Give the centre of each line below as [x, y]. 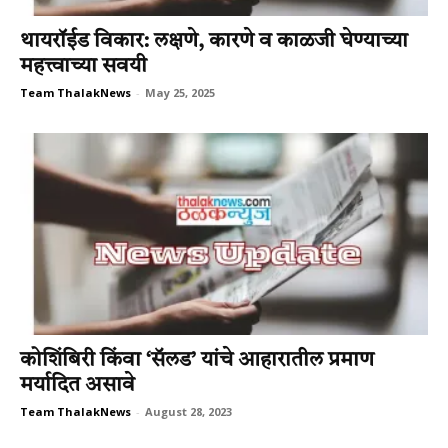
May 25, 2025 [180, 93]
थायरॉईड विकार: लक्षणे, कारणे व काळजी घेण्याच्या [214, 42]
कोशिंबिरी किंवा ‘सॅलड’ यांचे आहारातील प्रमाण [197, 360]
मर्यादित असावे [77, 385]
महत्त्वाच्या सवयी [83, 67]
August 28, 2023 [188, 411]
